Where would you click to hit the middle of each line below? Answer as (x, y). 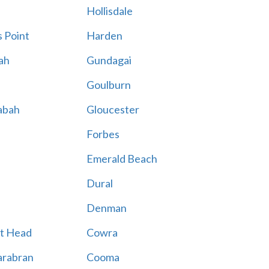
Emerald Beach (122, 159)
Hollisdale (109, 11)
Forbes (103, 134)
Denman (106, 208)
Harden (104, 35)
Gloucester (113, 109)
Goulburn (108, 85)
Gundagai (109, 60)
